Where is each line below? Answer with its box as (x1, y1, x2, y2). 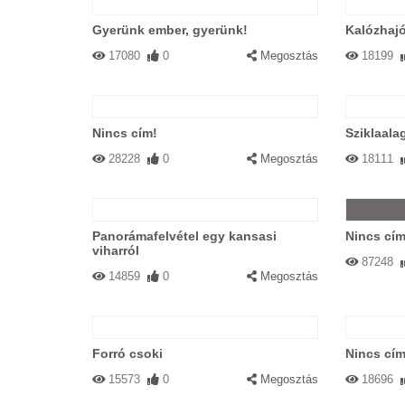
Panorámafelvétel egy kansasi (92, 229, 277, 243)
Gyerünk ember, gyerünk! (92, 23, 248, 37)
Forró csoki (92, 346, 163, 361)
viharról (92, 243, 139, 258)
